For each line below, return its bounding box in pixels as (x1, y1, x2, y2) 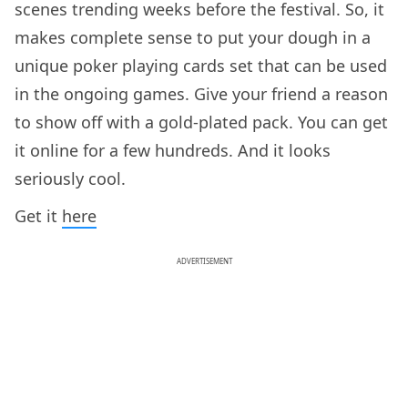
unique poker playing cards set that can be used (15, 54, 387, 76)
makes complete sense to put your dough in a (15, 25, 371, 48)
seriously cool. (15, 167, 126, 189)
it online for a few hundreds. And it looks (15, 138, 331, 161)
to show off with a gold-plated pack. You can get (15, 110, 388, 133)
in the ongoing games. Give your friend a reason (15, 82, 388, 105)
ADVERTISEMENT (176, 255, 232, 266)
